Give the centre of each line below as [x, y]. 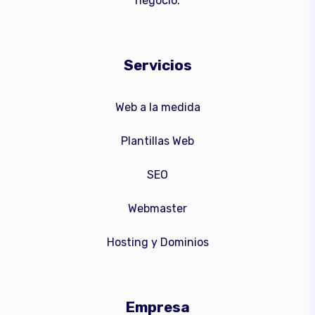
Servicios [157, 66]
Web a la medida [157, 108]
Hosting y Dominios [157, 243]
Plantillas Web [157, 141]
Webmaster [157, 209]
